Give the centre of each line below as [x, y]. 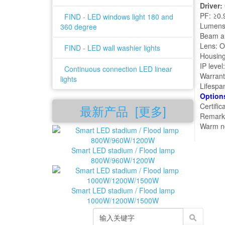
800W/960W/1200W [123, 160]
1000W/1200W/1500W [123, 200]
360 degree [79, 27]
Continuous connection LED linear [116, 69]
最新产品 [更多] [123, 111]
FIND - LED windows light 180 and [117, 17]
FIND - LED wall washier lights [110, 48]
